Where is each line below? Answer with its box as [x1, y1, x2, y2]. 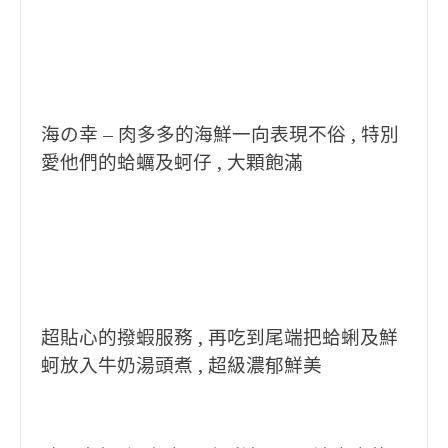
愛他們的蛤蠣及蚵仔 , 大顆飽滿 [41, 152, 303, 173]
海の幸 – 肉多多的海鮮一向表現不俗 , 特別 [41, 124, 399, 145]
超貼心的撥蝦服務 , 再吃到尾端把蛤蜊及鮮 [41, 327, 398, 348]
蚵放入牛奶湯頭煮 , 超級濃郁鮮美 [41, 355, 322, 376]
